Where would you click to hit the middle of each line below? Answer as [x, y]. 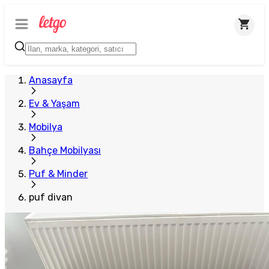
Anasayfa [51, 80]
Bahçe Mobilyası [65, 150]
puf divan [51, 197]
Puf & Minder [58, 174]
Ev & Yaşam [54, 104]
